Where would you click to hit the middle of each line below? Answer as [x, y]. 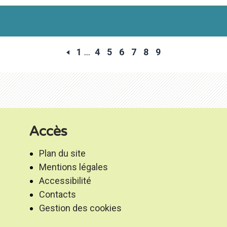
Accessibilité [65, 181]
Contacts [58, 195]
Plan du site [63, 154]
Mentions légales [74, 167]
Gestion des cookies [81, 208]
